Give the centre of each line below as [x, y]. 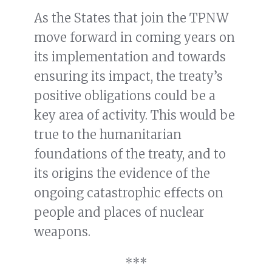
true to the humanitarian [108, 135]
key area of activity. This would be [134, 115]
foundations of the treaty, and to [130, 154]
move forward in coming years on [134, 38]
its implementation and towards [130, 57]
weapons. [62, 232]
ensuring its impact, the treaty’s [128, 76]
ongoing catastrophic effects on [129, 193]
